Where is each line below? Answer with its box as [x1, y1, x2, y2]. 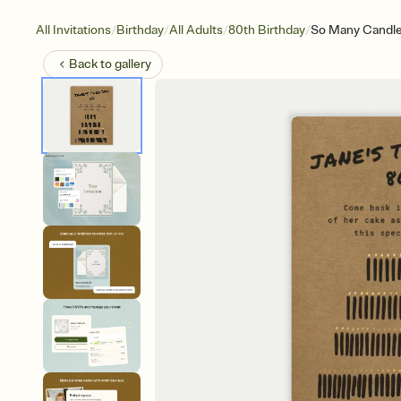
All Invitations [36, 22, 111, 38]
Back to [69, 56, 115, 72]
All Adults [169, 22, 223, 38]
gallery [115, 56, 151, 72]
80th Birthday [228, 22, 305, 38]
